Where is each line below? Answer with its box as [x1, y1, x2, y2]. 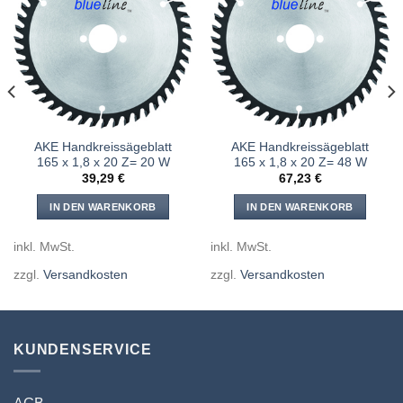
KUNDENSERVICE [13, 341, 152, 357]
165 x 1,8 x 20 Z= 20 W [36, 156, 170, 170]
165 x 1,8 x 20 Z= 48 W [233, 156, 367, 170]
